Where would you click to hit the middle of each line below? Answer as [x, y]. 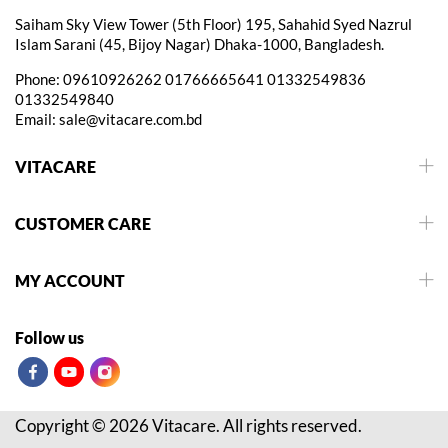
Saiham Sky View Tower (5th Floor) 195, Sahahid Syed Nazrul [213, 23]
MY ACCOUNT [70, 280]
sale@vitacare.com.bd [130, 118]
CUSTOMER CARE [83, 223]
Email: [37, 118]
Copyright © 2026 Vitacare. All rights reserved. [188, 425]
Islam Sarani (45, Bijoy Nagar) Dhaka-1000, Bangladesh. [199, 43]
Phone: [39, 78]
